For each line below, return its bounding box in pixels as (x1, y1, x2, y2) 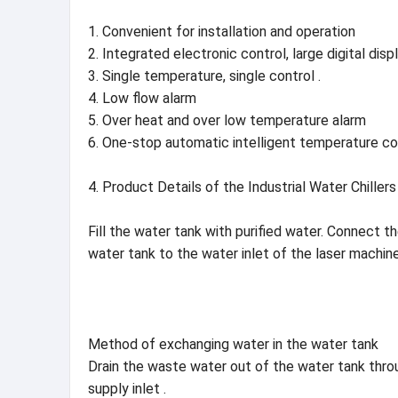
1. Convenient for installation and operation (88, 23, 355, 40)
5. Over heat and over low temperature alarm (88, 112, 366, 129)
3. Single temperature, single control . (88, 68, 321, 84)
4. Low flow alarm (88, 90, 196, 107)
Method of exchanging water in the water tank (88, 336, 378, 353)
